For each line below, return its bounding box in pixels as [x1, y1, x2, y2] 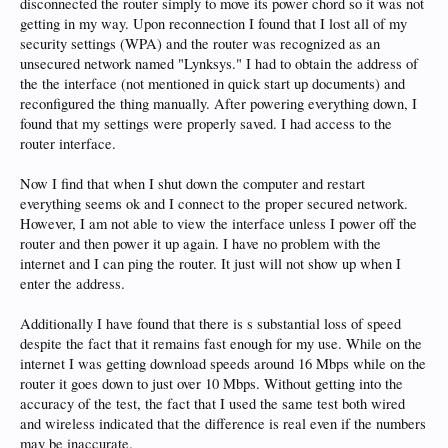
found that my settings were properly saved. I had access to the [20, 114, 392, 133]
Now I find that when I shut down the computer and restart [20, 174, 365, 193]
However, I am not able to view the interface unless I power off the [20, 214, 417, 233]
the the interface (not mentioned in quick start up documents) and [20, 74, 405, 93]
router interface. [20, 134, 116, 153]
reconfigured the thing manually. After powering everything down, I [20, 94, 417, 113]
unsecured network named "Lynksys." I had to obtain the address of [20, 54, 418, 73]
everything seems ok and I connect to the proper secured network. [20, 194, 408, 213]
